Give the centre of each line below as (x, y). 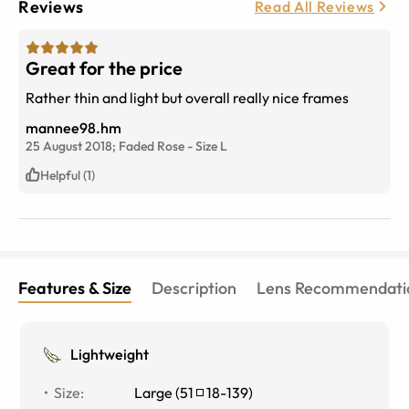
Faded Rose (152, 146)
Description (194, 288)
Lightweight (110, 354)
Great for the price (104, 68)
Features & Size (75, 288)
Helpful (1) (68, 175)
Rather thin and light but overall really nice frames (187, 97)
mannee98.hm (73, 127)
